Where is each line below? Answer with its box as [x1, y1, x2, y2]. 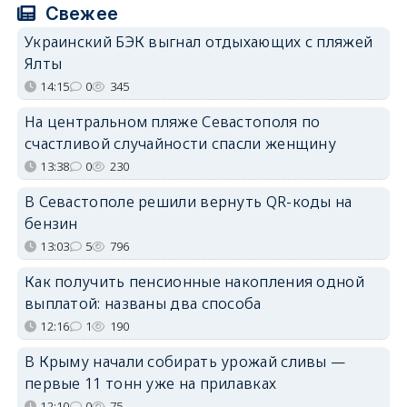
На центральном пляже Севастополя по [24, 111, 321, 132]
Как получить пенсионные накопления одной [24, 271, 364, 292]
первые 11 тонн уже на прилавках [24, 372, 277, 393]
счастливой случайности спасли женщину [24, 133, 337, 154]
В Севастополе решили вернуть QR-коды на [24, 191, 352, 212]
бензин [24, 213, 78, 233]
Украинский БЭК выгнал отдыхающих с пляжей [24, 31, 373, 52]
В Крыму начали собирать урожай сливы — [24, 351, 346, 372]
